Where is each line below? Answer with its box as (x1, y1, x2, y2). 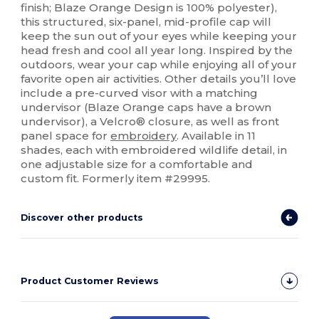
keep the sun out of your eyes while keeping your (21, 29, 298, 43)
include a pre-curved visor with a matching (21, 86, 258, 100)
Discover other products (21, 212, 144, 224)
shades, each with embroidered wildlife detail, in (21, 143, 288, 157)
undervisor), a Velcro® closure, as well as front (21, 115, 280, 129)
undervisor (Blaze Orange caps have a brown (21, 100, 272, 115)
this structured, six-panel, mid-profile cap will (21, 15, 272, 29)
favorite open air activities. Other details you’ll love (21, 72, 297, 86)
